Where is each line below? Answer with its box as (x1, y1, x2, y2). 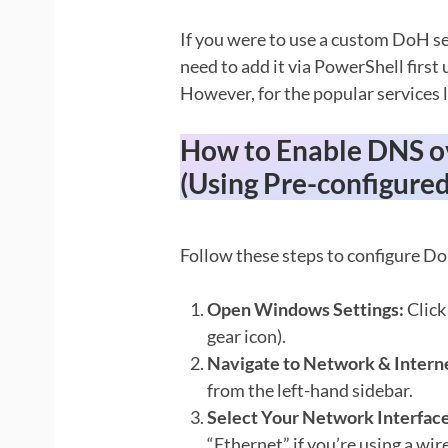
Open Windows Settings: (206, 297, 404, 320)
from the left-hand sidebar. (206, 378, 413, 401)
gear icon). (206, 324, 286, 347)
